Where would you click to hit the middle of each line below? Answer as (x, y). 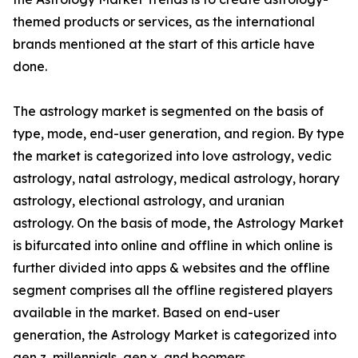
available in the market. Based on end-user (146, 313)
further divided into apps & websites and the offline (171, 268)
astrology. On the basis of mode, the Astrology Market (178, 223)
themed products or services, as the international (164, 22)
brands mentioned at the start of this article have (164, 44)
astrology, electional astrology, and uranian (149, 201)
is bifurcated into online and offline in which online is (173, 246)
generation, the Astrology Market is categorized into (175, 335)
